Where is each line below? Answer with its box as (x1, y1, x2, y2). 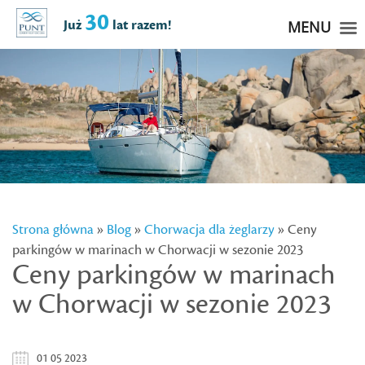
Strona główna (12, 221, 94, 239)
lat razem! (112, 16, 171, 34)
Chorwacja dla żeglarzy (144, 221, 276, 239)
